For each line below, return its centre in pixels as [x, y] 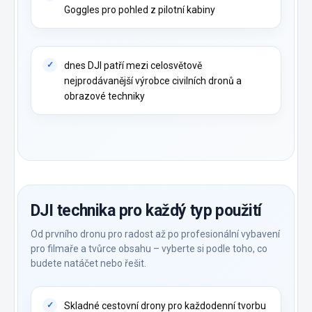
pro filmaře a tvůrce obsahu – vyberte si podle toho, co [149, 249]
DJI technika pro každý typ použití [146, 211]
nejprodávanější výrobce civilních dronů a [153, 81]
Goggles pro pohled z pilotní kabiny [140, 10]
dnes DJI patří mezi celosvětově [133, 66]
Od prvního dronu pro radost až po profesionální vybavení [155, 234]
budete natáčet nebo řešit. [88, 264]
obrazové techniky [104, 96]
